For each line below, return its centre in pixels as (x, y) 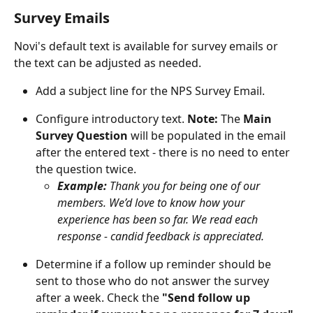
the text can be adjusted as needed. (108, 63)
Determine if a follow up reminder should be (155, 264)
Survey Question (82, 136)
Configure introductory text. (111, 119)
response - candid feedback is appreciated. (161, 236)
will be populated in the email (208, 136)
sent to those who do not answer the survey (154, 281)
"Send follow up (208, 298)
